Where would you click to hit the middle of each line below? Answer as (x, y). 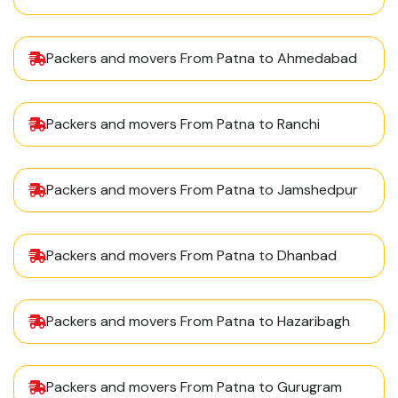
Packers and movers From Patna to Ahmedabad (202, 59)
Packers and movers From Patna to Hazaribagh (198, 322)
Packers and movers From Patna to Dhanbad (191, 256)
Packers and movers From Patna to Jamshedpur (202, 190)
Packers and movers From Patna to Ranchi (183, 124)
